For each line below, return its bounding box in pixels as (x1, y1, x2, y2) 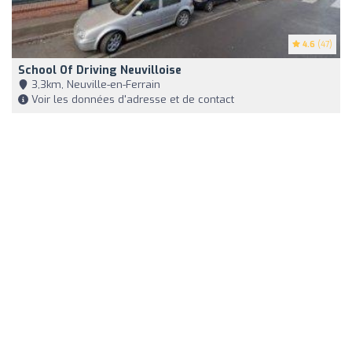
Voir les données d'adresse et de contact (28, 92, 234, 106)
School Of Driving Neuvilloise (18, 62, 181, 78)
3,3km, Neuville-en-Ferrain (28, 77, 160, 91)
